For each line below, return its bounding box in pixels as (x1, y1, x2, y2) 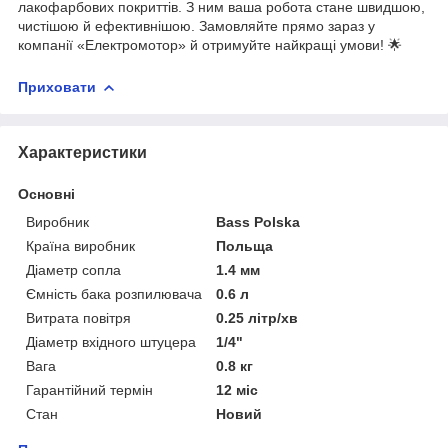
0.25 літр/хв (216, 309, 299, 326)
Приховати (18, 78, 96, 95)
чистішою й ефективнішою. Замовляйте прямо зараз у (18, 17, 375, 34)
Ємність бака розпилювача (26, 285, 202, 302)
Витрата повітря (26, 309, 131, 326)
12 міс (216, 381, 259, 398)
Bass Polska (216, 213, 301, 230)
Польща (216, 237, 274, 254)
